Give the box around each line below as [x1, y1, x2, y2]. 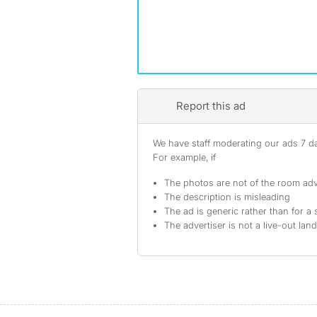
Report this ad [175, 99, 246, 113]
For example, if [153, 151, 216, 163]
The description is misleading [164, 191, 290, 202]
